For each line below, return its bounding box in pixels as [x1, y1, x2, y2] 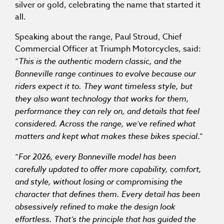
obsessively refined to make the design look [15, 201, 175, 212]
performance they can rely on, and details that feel [15, 105, 199, 117]
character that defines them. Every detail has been [15, 188, 200, 200]
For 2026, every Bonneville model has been [18, 151, 176, 162]
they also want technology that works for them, [15, 93, 189, 104]
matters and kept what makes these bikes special [15, 130, 197, 142]
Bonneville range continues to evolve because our [15, 68, 196, 79]
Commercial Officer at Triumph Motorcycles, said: [15, 43, 201, 55]
